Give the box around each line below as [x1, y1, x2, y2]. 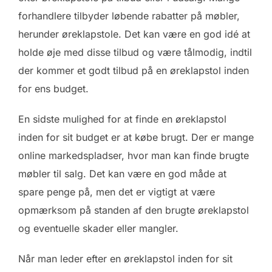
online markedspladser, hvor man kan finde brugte [18, 149, 249, 161]
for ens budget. [18, 82, 89, 95]
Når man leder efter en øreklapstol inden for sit [18, 252, 233, 265]
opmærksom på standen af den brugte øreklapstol [18, 203, 249, 216]
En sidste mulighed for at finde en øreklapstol [18, 112, 226, 125]
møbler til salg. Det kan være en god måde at [18, 167, 226, 180]
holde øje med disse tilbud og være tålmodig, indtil [18, 46, 252, 58]
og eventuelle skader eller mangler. [18, 222, 178, 234]
